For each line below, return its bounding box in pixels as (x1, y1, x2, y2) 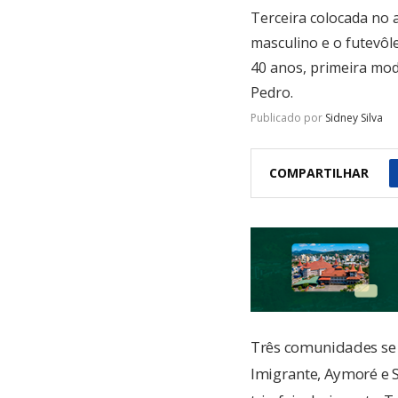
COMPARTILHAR (269, 164, 369, 182)
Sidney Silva (325, 110, 383, 125)
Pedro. (251, 83, 293, 102)
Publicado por (251, 110, 325, 125)
